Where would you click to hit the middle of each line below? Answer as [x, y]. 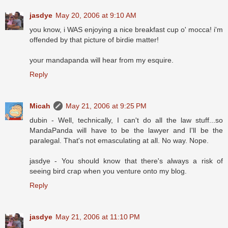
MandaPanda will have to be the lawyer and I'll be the [126, 131]
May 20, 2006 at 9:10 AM [96, 16]
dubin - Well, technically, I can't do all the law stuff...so [126, 120]
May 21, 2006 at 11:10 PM [98, 217]
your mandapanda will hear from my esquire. [102, 60]
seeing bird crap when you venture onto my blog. [108, 171]
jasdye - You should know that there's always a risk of [126, 161]
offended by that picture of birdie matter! [94, 40]
